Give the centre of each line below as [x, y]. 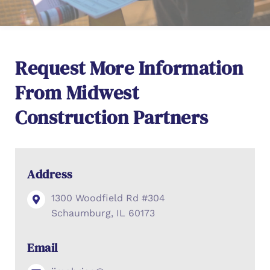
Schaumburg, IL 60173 [103, 213]
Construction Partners [112, 118]
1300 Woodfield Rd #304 [108, 198]
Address [50, 174]
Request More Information [129, 68]
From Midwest [77, 93]
